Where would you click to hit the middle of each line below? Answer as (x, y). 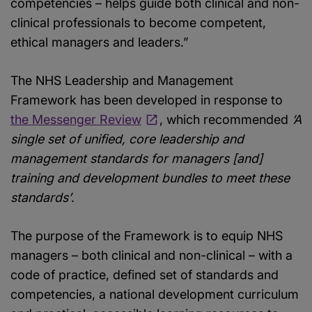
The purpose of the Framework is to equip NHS (147, 236)
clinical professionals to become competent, (138, 23)
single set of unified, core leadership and (127, 139)
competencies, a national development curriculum (155, 295)
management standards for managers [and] (136, 159)
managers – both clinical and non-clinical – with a (151, 256)
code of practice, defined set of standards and (145, 275)
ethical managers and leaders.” (100, 42)
